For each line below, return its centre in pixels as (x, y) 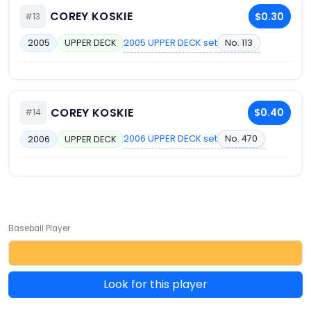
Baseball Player (39, 228)
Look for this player (155, 284)
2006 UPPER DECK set (171, 139)
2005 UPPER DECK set (171, 42)
